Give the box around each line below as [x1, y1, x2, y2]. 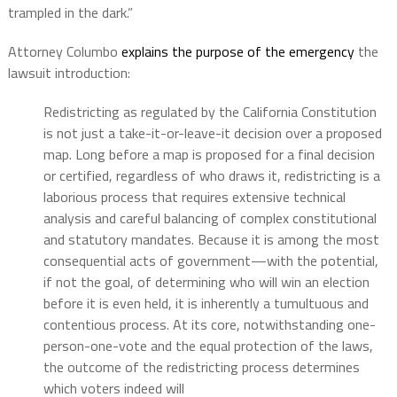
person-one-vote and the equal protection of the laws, [43, 334, 373, 356]
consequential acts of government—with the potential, [43, 249, 378, 271]
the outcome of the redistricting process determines [43, 355, 360, 378]
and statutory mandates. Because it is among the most [43, 228, 379, 250]
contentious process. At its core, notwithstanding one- [43, 313, 376, 335]
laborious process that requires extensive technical [43, 185, 346, 207]
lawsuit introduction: [7, 61, 130, 83]
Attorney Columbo [7, 40, 121, 62]
